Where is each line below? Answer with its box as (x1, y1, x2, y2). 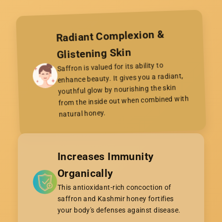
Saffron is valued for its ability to (57, 60, 164, 73)
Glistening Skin (56, 46, 132, 61)
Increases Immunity (57, 150, 154, 163)
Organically (57, 167, 113, 179)
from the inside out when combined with (58, 94, 189, 107)
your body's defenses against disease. (57, 206, 181, 214)
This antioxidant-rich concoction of (57, 183, 171, 191)
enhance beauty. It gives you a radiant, (57, 71, 183, 84)
